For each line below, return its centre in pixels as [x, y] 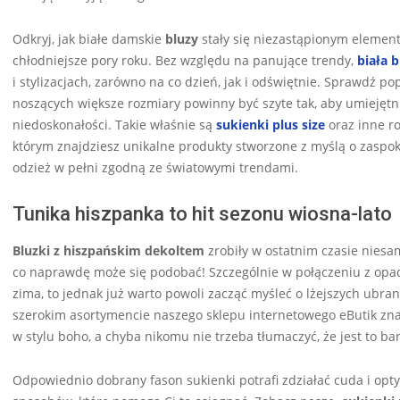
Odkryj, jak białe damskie [89, 38]
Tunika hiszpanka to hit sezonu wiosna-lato [202, 213]
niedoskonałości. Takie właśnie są [114, 124]
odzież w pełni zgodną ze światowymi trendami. [155, 167]
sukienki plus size [271, 124]
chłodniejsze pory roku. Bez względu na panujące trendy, [185, 60]
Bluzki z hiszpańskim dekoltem [108, 250]
